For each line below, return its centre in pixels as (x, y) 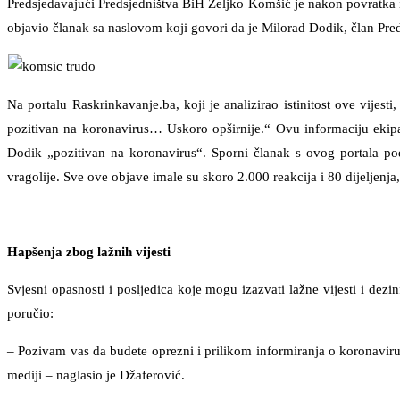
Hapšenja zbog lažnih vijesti (89, 251)
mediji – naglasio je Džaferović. (96, 375)
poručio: (30, 313)
